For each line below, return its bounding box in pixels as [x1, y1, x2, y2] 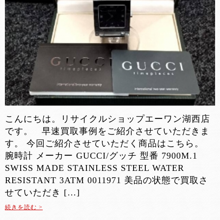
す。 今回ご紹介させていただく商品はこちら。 [5, 138, 204, 149]
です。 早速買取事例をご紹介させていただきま [5, 126, 210, 137]
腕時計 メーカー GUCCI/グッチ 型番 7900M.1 [5, 151, 197, 161]
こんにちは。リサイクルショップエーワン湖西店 [5, 114, 210, 124]
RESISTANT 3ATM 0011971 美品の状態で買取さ [5, 175, 208, 186]
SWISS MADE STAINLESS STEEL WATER [5, 163, 184, 173]
